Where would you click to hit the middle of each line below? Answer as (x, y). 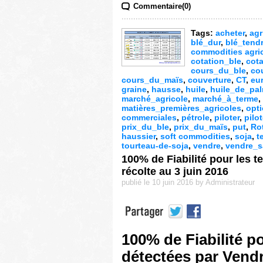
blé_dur (206, 42)
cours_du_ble (218, 70)
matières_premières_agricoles (181, 108)
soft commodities (195, 136)
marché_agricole (155, 99)
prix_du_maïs (201, 127)
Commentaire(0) (162, 6)
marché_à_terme (225, 99)
